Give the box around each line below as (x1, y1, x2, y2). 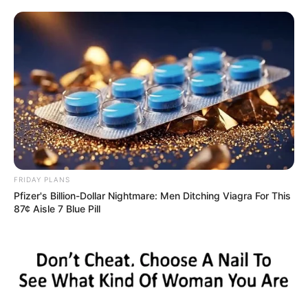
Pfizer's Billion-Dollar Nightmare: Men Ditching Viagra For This (14, 190, 291, 202)
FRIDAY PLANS (14, 175, 70, 184)
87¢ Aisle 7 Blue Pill (14, 203, 100, 215)
